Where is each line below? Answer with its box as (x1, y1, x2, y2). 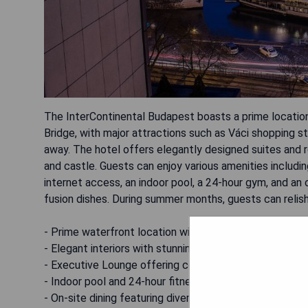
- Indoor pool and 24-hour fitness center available (44, 275, 282, 289)
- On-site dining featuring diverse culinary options (44, 291, 280, 305)
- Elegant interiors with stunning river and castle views (44, 242, 304, 256)
